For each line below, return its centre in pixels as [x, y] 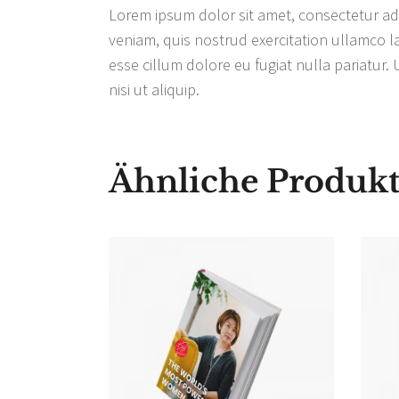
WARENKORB [196, 362]
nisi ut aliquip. [154, 90]
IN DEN [196, 336]
